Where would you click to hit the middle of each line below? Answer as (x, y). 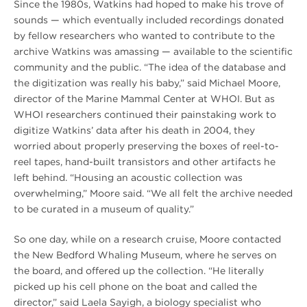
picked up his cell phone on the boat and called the (135, 286)
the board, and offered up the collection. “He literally (139, 270)
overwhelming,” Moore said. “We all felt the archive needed (153, 193)
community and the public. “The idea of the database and (150, 67)
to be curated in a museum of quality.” (104, 209)
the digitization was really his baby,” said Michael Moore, (147, 83)
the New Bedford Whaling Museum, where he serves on (145, 255)
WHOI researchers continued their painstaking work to (145, 114)
